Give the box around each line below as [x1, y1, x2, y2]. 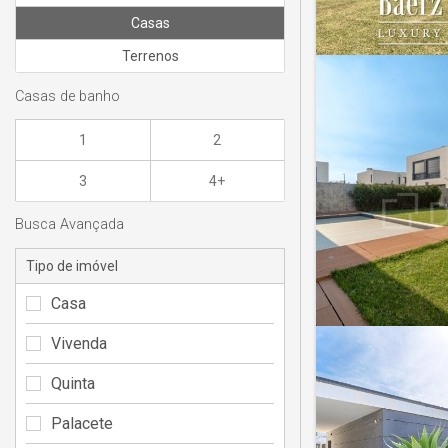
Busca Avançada [15, 216, 124, 234]
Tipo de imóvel [26, 257, 118, 274]
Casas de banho [15, 87, 120, 105]
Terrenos [121, 48, 179, 65]
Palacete [51, 413, 113, 433]
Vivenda [51, 333, 107, 353]
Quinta [51, 373, 95, 393]
